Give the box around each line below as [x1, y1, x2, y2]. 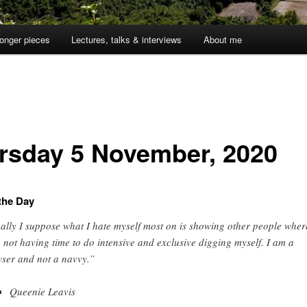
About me [203, 33, 242, 47]
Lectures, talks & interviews [71, 33, 182, 47]
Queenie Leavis [10, 284, 76, 299]
